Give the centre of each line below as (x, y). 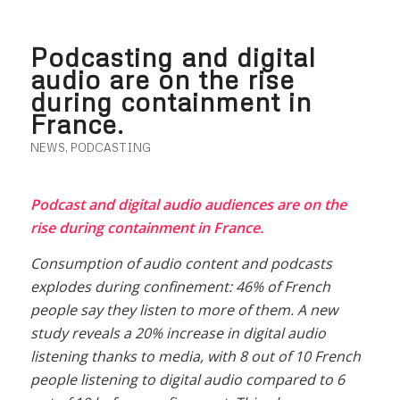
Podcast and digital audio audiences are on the (188, 205)
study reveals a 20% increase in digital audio (178, 333)
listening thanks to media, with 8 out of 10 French (195, 356)
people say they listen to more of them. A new (183, 309)
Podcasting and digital (173, 56)
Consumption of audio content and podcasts (181, 263)
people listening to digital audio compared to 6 (187, 379)
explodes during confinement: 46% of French (180, 286)
